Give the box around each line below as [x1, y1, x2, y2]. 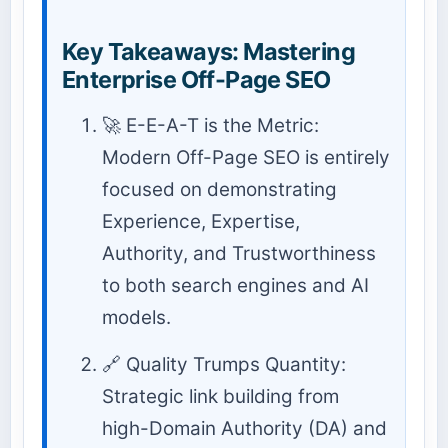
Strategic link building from [102, 384, 339, 408]
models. [102, 305, 171, 329]
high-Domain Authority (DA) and [102, 416, 387, 440]
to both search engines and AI [102, 273, 369, 297]
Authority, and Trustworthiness [102, 241, 376, 265]
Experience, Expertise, [102, 209, 300, 233]
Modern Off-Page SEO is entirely [102, 145, 390, 169]
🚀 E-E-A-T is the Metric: [102, 113, 319, 137]
